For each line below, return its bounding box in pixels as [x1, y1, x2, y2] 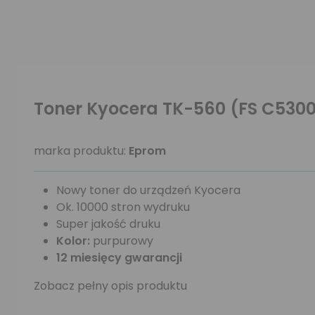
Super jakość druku [56, 216, 160, 232]
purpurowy [93, 233, 153, 249]
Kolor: [56, 233, 93, 249]
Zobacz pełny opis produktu [34, 278, 187, 294]
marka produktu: [34, 143, 129, 159]
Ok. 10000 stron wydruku [56, 199, 190, 215]
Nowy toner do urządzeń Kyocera [56, 182, 240, 198]
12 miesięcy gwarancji [56, 250, 182, 266]
